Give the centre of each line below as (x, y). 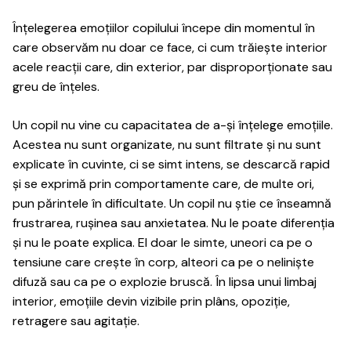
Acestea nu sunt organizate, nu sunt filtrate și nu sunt (167, 145)
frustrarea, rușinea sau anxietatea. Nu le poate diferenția (174, 223)
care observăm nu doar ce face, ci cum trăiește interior (170, 47)
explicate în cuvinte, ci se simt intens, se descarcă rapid (171, 164)
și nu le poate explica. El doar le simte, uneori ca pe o (163, 242)
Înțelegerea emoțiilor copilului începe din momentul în (164, 28)
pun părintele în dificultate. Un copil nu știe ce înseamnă (172, 203)
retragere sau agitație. (76, 321)
